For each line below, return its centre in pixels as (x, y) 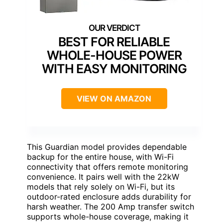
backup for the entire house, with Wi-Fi (100, 157)
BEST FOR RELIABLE (114, 42)
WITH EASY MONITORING (114, 68)
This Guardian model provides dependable (107, 147)
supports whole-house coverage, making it (108, 216)
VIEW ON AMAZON (114, 98)
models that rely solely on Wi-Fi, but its (101, 186)
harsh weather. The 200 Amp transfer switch (111, 206)
